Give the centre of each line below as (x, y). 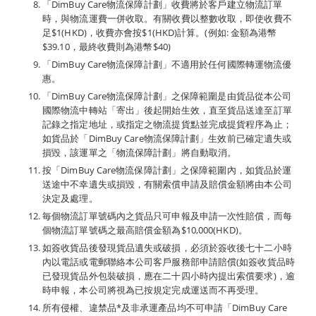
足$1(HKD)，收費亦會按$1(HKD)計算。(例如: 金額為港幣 (160, 32)
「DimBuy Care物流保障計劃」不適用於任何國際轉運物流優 (167, 64)
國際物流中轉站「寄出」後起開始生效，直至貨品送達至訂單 (167, 110)
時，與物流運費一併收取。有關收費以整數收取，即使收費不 (167, 18)
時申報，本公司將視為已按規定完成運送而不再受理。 (153, 290)
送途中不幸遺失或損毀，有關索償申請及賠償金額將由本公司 (167, 184)
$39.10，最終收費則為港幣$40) (107, 47)
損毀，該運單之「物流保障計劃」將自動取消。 (140, 152)
